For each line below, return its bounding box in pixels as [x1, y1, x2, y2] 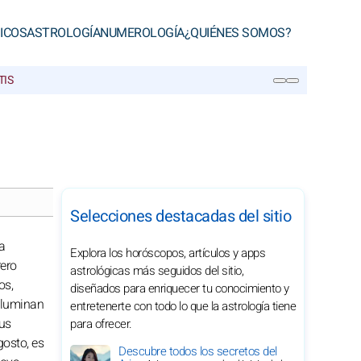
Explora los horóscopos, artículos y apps [70, 244, 265, 262]
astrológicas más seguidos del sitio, [70, 262, 243, 280]
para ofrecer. [70, 315, 132, 333]
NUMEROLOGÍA [100, 23, 185, 43]
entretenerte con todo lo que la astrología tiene [70, 297, 296, 315]
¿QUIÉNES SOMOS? [184, 23, 291, 43]
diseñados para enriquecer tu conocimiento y [70, 280, 289, 297]
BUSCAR [31, 104, 80, 117]
